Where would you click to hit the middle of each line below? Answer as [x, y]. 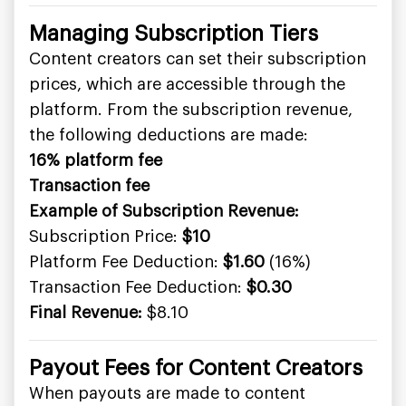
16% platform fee [96, 160]
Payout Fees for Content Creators [196, 368]
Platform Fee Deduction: [126, 262]
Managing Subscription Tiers [174, 34]
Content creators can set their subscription [198, 59]
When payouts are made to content [167, 393]
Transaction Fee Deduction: [138, 287]
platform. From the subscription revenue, [191, 110]
